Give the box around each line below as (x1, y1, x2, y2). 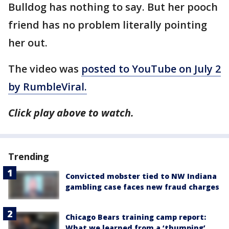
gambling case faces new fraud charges (65, 182, 219, 192)
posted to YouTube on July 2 (81, 62, 221, 76)
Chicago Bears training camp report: (65, 212, 206, 222)
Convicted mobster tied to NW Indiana (65, 171, 217, 181)
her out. (8, 36, 48, 50)
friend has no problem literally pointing (8, 18, 207, 32)
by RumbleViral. (8, 80, 87, 94)
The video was (8, 62, 81, 76)
